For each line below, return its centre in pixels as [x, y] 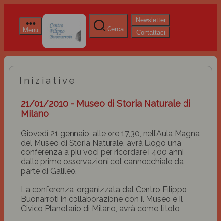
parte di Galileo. [49, 171]
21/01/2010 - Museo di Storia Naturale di [106, 103]
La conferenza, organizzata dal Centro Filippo [104, 190]
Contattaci [150, 32]
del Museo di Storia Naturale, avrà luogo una [101, 143]
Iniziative [48, 80]
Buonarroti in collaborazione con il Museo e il [102, 199]
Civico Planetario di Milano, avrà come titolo [100, 208]
